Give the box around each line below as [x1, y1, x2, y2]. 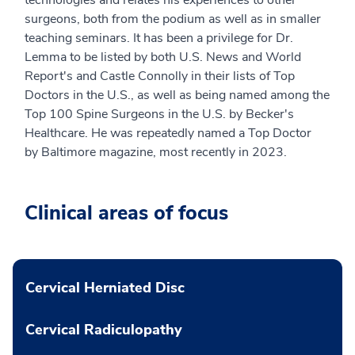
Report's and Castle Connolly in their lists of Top [25, 67, 295, 85]
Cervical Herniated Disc [25, 277, 185, 297]
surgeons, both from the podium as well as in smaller [25, 10, 321, 28]
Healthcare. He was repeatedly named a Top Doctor [25, 124, 311, 142]
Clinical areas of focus [25, 199, 228, 227]
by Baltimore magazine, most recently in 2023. [25, 143, 287, 161]
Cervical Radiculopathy [25, 319, 182, 339]
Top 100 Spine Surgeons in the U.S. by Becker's [25, 105, 294, 123]
